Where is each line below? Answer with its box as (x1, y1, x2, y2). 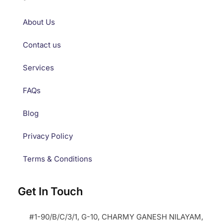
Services (23, 62, 54, 72)
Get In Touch (18, 184, 83, 198)
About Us (23, 17, 55, 27)
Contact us (23, 40, 61, 50)
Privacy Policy (23, 131, 73, 141)
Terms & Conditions (23, 154, 92, 164)
